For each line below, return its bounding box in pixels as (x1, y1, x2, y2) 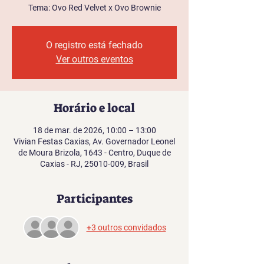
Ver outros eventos (55, 54, 133, 65)
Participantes (56, 191, 133, 206)
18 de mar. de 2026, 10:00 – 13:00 (32, 126, 156, 135)
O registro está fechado (46, 39, 143, 51)
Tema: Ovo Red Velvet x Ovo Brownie (28, 3, 161, 12)
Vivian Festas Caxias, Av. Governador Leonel (14, 137, 175, 146)
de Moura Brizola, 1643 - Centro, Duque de (18, 148, 171, 157)
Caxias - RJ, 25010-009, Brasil (40, 159, 148, 169)
